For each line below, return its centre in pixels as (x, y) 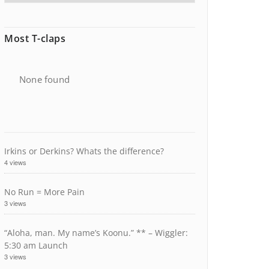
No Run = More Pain (44, 192)
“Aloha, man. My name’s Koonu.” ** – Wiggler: (96, 233)
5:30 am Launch (36, 245)
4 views (15, 162)
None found (44, 79)
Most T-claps (35, 38)
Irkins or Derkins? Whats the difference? (84, 151)
